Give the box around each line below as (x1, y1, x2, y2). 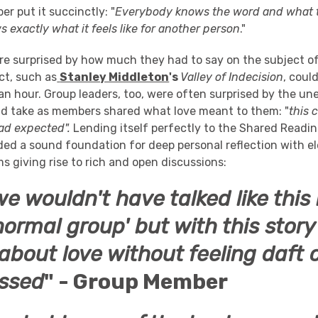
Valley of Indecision (180, 70, 284, 84)
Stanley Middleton (60, 70, 170, 84)
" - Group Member (44, 269, 229, 295)
